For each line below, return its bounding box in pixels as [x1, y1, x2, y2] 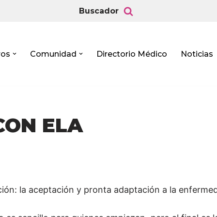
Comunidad [30, 49, 77, 59]
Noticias [181, 49, 213, 59]
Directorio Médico [96, 49, 167, 59]
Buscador [79, 6, 119, 15]
